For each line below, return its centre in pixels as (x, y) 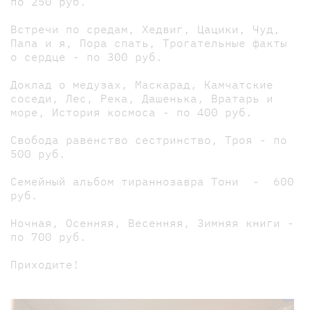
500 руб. (38, 153)
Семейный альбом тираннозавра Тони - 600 (152, 181)
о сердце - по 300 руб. (86, 56)
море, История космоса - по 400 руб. (131, 112)
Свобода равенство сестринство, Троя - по (149, 139)
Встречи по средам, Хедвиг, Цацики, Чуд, (145, 29)
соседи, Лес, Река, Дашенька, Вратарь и (142, 98)
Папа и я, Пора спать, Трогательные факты (149, 43)
